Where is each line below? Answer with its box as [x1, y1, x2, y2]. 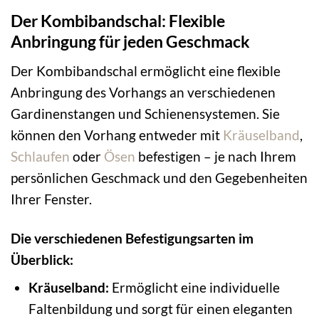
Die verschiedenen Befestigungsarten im [11, 229, 253, 246]
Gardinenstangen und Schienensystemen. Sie [11, 105, 280, 122]
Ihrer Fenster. [11, 190, 92, 207]
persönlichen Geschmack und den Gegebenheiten [11, 169, 308, 186]
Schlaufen [11, 147, 70, 164]
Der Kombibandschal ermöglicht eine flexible [11, 62, 281, 79]
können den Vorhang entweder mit [11, 126, 223, 143]
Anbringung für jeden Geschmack [11, 31, 250, 52]
